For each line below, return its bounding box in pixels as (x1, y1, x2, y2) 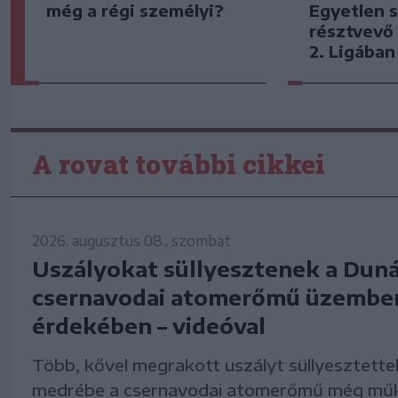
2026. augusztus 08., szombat (32, 232, 231, 251)
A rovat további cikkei (32, 147, 325, 182)
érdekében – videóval (32, 312, 266, 339)
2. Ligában (309, 40, 396, 61)
